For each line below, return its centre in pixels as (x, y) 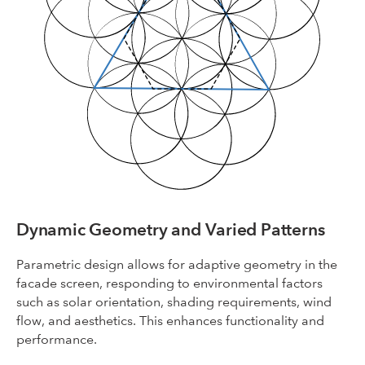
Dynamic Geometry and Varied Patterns (171, 230)
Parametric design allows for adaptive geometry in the (177, 265)
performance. (57, 340)
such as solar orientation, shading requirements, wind (174, 302)
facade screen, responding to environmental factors (169, 284)
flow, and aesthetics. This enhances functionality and (170, 321)
